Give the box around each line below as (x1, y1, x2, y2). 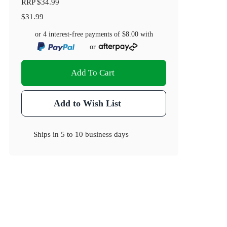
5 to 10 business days (61, 130, 129, 139)
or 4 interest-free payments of (34, 30, 122, 39)
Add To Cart (71, 68, 115, 78)
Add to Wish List (53, 98, 121, 109)
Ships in (33, 130, 61, 139)
